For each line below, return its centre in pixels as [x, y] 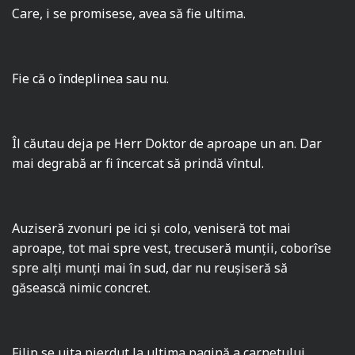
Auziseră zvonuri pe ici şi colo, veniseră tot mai [152, 229]
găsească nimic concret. [82, 288]
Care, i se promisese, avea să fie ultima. [129, 14]
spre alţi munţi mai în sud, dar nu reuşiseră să [150, 268]
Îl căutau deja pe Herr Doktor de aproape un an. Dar [167, 144]
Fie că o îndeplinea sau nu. [91, 79]
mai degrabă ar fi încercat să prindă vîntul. [138, 164]
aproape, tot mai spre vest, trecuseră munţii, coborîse [172, 248]
